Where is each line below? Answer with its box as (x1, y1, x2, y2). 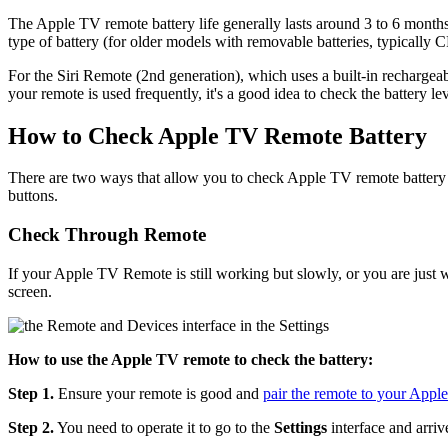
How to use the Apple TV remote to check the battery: (8, 350, 373, 368)
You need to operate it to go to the (54, 418, 274, 436)
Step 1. (8, 384, 54, 402)
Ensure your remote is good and (54, 384, 263, 402)
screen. (8, 282, 52, 300)
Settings (274, 418, 331, 436)
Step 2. (8, 418, 54, 436)
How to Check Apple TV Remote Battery (8, 122, 427, 149)
